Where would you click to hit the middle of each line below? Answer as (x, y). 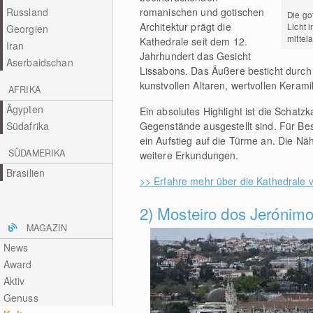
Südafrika (28, 126)
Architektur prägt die (185, 27)
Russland (27, 12)
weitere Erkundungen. (189, 155)
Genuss (21, 298)
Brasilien (26, 173)
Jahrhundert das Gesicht (195, 56)
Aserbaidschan (39, 62)
